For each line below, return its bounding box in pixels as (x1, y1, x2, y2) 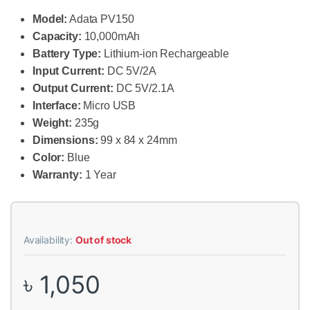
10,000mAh (81, 30, 140, 43)
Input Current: (33, 65, 105, 77)
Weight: (33, 117, 73, 129)
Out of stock (75, 234, 132, 246)
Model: (33, 13, 68, 26)
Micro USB (80, 100, 136, 112)
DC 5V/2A (104, 65, 156, 77)
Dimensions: (33, 134, 98, 147)
